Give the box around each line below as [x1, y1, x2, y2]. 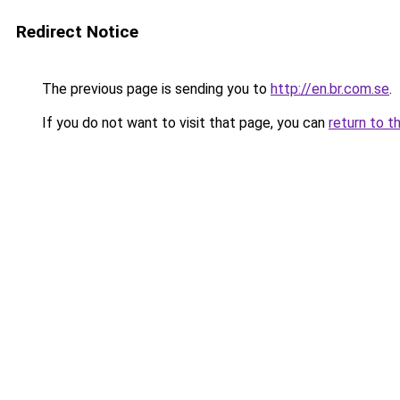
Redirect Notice [16, 21, 138, 42]
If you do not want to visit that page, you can [38, 114, 329, 131]
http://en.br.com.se [271, 80, 389, 97]
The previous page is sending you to [38, 80, 271, 97]
